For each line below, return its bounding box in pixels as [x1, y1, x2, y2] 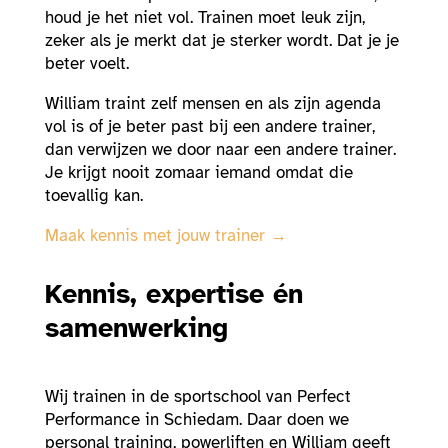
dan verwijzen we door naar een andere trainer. [44, 139, 396, 161]
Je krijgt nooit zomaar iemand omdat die [44, 162, 353, 184]
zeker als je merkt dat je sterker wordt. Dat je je [44, 30, 399, 52]
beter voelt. [44, 53, 129, 75]
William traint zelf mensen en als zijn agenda [44, 93, 381, 115]
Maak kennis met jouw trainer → [44, 225, 287, 247]
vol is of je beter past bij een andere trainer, [44, 116, 375, 138]
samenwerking [44, 311, 228, 346]
